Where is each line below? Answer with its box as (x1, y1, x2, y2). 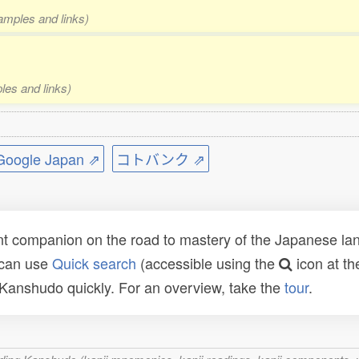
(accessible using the (136, 252, 279, 273)
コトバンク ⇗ (116, 148, 205, 169)
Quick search (52, 252, 136, 273)
